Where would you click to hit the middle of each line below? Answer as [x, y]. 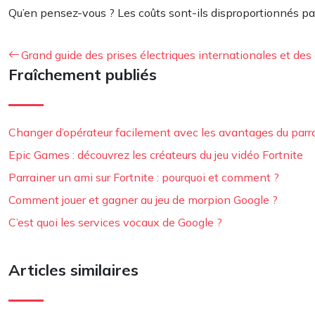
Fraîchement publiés [83, 75]
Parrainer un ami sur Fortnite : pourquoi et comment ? [144, 177]
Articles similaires [73, 270]
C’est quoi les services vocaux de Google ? [115, 222]
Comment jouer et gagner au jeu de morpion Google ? [143, 200]
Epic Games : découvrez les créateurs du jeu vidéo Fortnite [156, 155]
